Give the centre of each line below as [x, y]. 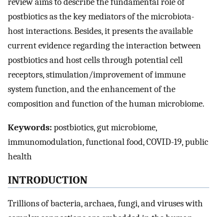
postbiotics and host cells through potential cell [95, 60]
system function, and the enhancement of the [92, 89]
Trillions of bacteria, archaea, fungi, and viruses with [105, 204]
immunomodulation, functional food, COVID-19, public [108, 142]
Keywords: [30, 127]
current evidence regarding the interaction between [104, 46]
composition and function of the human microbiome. [106, 104]
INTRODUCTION [48, 180]
